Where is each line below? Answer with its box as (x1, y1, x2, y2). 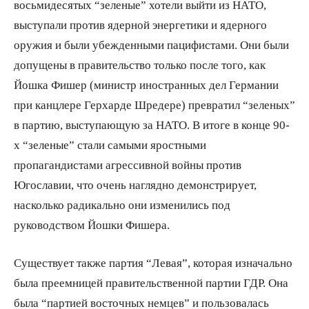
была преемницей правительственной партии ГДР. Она (14, 276, 288, 288)
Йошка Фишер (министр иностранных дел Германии (14, 78, 279, 90)
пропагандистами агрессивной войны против (14, 158, 241, 170)
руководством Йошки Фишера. (14, 218, 170, 230)
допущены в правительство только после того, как (14, 58, 266, 70)
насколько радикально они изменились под (14, 198, 230, 210)
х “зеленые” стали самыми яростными (14, 138, 206, 150)
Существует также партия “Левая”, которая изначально (14, 256, 292, 268)
